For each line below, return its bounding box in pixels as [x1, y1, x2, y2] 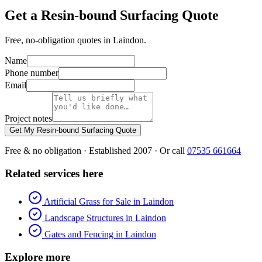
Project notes [5, 113, 52, 123]
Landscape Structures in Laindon [44, 213, 166, 223]
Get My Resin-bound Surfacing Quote [9, 125, 136, 135]
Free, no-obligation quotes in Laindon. [5, 35, 146, 45]
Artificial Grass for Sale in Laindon [44, 196, 174, 207]
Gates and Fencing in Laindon [44, 229, 156, 240]
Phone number [5, 67, 58, 78]
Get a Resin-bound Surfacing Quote [5, 8, 219, 23]
